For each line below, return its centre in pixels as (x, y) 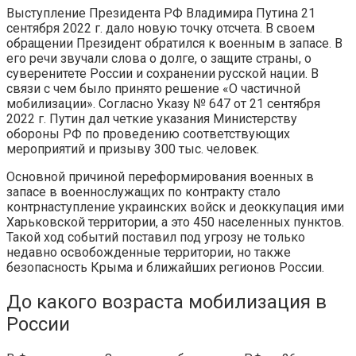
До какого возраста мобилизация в (166, 302)
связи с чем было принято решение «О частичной (153, 88)
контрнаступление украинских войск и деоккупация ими (175, 207)
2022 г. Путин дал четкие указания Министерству (152, 118)
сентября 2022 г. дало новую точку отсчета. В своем (161, 28)
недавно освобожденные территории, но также (149, 252)
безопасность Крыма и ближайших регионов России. (165, 267)
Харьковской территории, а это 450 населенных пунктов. (175, 222)
